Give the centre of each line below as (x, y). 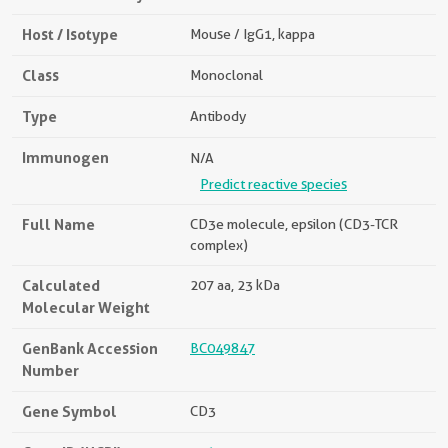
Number (50, 370)
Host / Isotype (70, 34)
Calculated (61, 285)
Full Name (58, 224)
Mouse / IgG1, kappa (252, 34)
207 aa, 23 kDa (235, 285)
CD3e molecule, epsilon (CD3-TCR (294, 224)
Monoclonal (226, 75)
